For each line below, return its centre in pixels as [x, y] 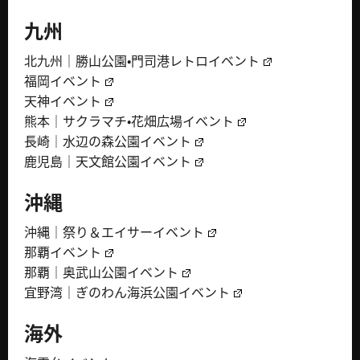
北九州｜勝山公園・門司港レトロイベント [142, 61]
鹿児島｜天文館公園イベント [108, 161]
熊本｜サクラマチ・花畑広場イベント [129, 121]
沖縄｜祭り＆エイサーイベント [114, 232]
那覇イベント [63, 252]
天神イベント [63, 101]
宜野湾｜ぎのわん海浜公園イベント [127, 292]
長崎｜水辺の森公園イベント [108, 141]
